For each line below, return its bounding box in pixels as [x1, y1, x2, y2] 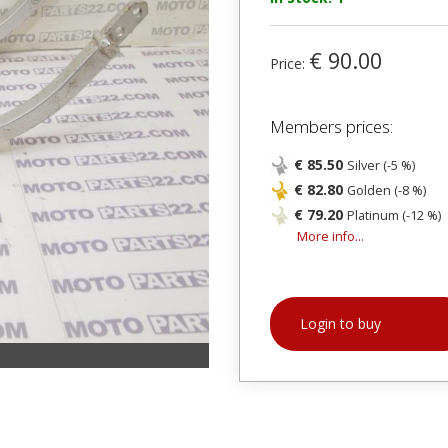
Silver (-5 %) [347, 157, 415, 174]
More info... [297, 228, 364, 245]
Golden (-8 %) [347, 182, 426, 199]
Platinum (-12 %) [347, 207, 441, 224]
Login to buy [300, 314, 381, 333]
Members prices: [270, 115, 393, 138]
